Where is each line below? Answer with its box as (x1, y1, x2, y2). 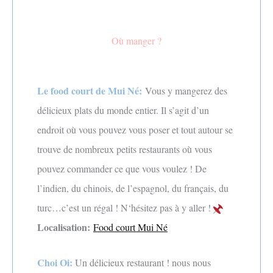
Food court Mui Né (93, 220, 168, 233)
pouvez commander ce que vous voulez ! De (37, 161, 207, 175)
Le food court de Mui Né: (37, 83, 142, 97)
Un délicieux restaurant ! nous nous (75, 255, 211, 269)
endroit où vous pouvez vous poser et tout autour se (37, 122, 233, 136)
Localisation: (37, 219, 90, 234)
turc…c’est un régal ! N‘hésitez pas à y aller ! (37, 200, 213, 214)
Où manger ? (112, 34, 161, 47)
